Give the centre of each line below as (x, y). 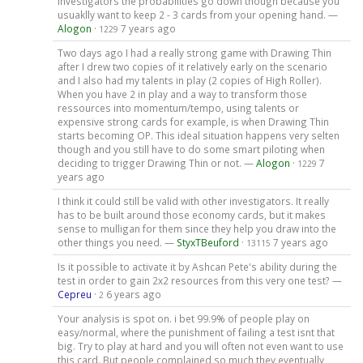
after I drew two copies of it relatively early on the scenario (192, 67)
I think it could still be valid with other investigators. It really (193, 201)
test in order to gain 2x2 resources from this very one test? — (199, 280)
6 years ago (133, 294)
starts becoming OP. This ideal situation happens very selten (198, 136)
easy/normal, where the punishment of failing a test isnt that (196, 332)
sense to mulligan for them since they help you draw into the (196, 229)
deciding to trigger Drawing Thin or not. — (156, 163)
